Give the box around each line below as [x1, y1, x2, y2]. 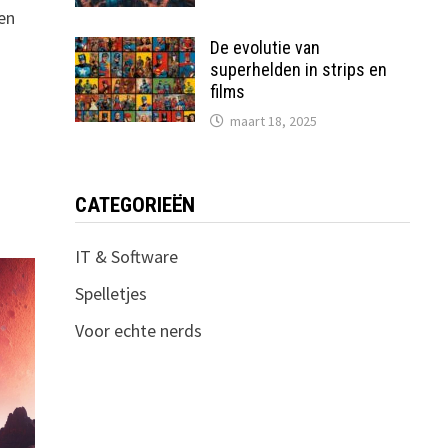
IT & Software [74, 245, 178, 268]
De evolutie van [209, 37, 320, 58]
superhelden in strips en [209, 59, 387, 80]
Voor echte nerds [74, 319, 202, 342]
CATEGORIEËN [74, 193, 195, 217]
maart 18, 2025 [229, 112, 317, 130]
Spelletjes [74, 282, 147, 305]
